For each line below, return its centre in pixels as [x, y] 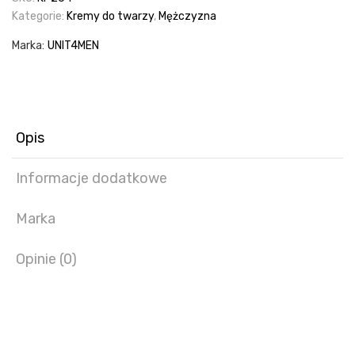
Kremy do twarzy [110, 16]
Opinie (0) [46, 259]
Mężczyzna [187, 16]
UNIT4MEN [73, 46]
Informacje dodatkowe [92, 178]
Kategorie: [39, 16]
